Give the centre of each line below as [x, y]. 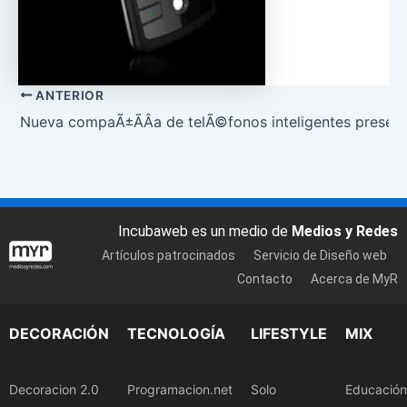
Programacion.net [180, 389]
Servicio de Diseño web [320, 256]
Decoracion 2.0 [54, 389]
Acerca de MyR [354, 279]
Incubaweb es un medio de [205, 232]
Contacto [265, 279]
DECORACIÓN [59, 333]
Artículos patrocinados [169, 256]
